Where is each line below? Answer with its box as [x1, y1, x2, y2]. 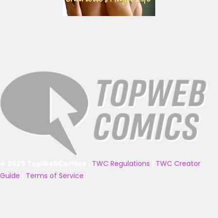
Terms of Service [26, 170, 84, 181]
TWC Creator [156, 158, 200, 168]
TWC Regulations [92, 158, 150, 168]
